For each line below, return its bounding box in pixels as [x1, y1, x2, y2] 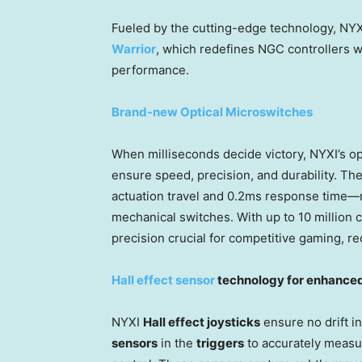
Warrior [112, 41, 156, 57]
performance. [112, 62, 189, 78]
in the [158, 335, 196, 351]
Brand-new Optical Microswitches [112, 104, 313, 120]
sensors [112, 335, 158, 351]
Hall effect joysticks [143, 314, 260, 330]
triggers [196, 335, 244, 351]
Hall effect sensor [112, 272, 215, 288]
